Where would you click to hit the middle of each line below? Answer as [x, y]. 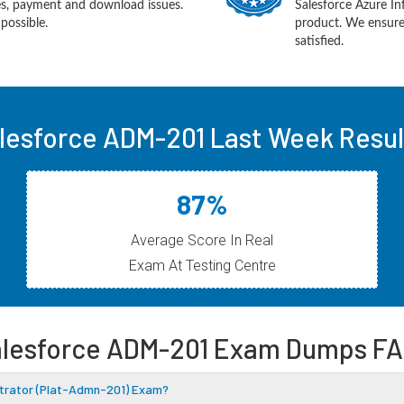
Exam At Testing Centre [202, 266]
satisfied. [320, 41]
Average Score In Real [202, 240]
